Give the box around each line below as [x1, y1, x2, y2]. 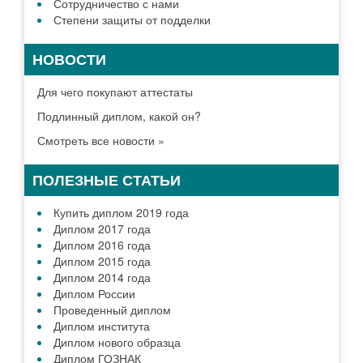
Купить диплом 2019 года [53, 204, 189, 221]
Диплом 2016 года [53, 237, 151, 254]
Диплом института [53, 318, 150, 335]
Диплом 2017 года [53, 220, 151, 237]
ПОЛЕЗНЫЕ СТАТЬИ [32, 169, 181, 191]
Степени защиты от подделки [53, 11, 211, 28]
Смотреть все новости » [37, 132, 164, 149]
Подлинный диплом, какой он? [37, 108, 201, 125]
